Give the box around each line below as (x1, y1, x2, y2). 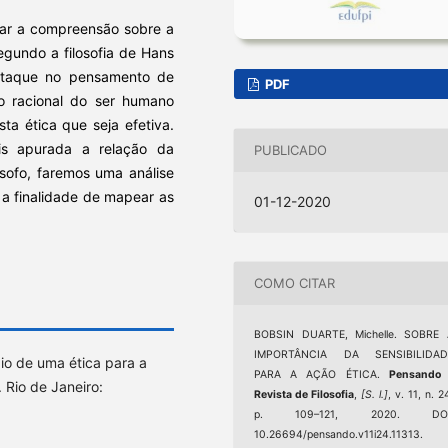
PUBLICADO (254, 142, 328, 159)
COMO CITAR (254, 275, 336, 292)
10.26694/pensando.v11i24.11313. (254, 427, 424, 441)
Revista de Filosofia (254, 387, 355, 401)
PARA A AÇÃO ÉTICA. (254, 367, 389, 381)
